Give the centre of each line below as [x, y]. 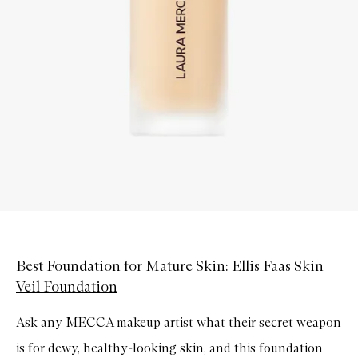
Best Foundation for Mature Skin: [124, 266]
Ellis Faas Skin [278, 266]
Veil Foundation [67, 286]
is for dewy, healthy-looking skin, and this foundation [169, 348]
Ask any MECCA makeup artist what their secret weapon [179, 322]
